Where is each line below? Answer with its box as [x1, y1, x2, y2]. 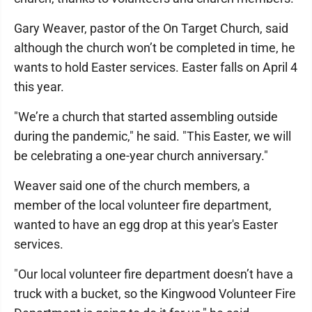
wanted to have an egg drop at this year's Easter [14, 217, 278, 232]
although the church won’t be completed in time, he [14, 40, 295, 55]
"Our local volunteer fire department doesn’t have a [14, 267, 293, 281]
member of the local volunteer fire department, [14, 198, 272, 212]
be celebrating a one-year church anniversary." [14, 148, 268, 163]
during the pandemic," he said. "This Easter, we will [14, 129, 291, 143]
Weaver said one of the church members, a [14, 178, 250, 193]
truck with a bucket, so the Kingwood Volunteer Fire [14, 286, 296, 301]
